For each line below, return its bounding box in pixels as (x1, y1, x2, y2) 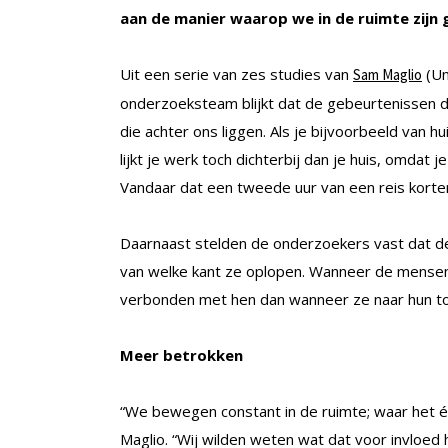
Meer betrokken (120, 345, 243, 366)
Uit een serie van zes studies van (120, 64, 353, 85)
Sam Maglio (353, 65, 422, 85)
